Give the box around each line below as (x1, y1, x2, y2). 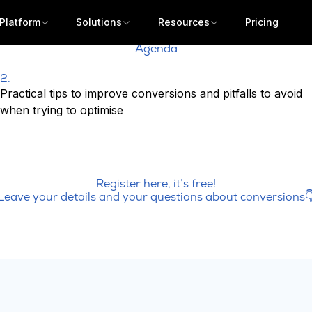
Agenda (134, 41, 178, 56)
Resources (157, 16, 210, 28)
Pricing (245, 16, 279, 28)
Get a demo (130, 281, 182, 292)
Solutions (76, 16, 123, 28)
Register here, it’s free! (96, 176, 216, 191)
